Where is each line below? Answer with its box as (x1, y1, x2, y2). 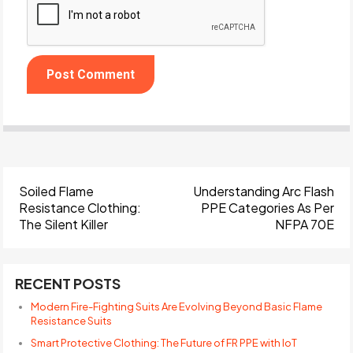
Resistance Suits (31, 314, 113, 327)
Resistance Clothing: (19, 199, 142, 216)
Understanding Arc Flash (192, 182, 334, 199)
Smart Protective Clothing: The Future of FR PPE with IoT (31, 336, 298, 349)
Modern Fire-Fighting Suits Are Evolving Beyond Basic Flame (31, 299, 323, 313)
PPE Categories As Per (200, 199, 334, 216)
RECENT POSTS (15, 273, 121, 292)
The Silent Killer (19, 215, 109, 232)
